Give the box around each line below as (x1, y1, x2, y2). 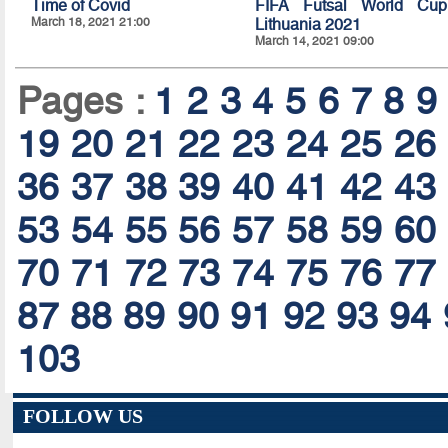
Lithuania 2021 (254, 15, 361, 35)
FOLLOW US (22, 405, 143, 428)
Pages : (16, 80, 155, 124)
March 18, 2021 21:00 (30, 15, 150, 30)
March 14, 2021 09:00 (254, 34, 374, 49)
